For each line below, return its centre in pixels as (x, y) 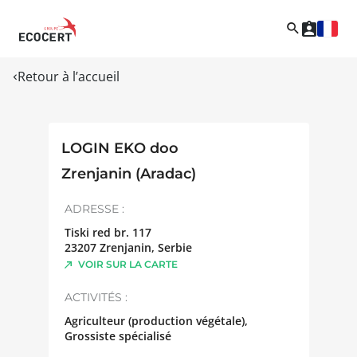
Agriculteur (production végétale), (156, 320)
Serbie (175, 247)
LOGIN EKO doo (120, 148)
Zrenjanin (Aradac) (128, 173)
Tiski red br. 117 (108, 232)
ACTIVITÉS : (96, 297)
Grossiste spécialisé (118, 335)
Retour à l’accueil (69, 76)
